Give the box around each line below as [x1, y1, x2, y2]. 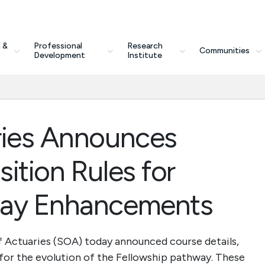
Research [127, 41, 163, 51]
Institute [127, 50, 162, 60]
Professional [33, 41, 82, 51]
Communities [199, 46, 250, 56]
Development [33, 50, 85, 60]
